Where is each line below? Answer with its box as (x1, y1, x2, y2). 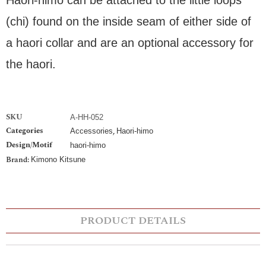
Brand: (6, 153, 31, 166)
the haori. (6, 57, 56, 71)
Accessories (70, 126, 113, 135)
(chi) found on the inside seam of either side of (6, 14, 251, 28)
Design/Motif (6, 138, 52, 151)
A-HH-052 (70, 112, 103, 122)
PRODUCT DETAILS (80, 212, 186, 229)
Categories (6, 124, 43, 137)
